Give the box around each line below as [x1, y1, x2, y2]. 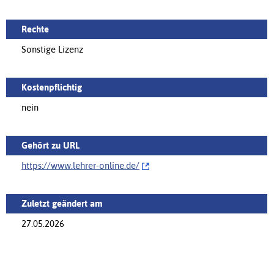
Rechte [21, 23, 49, 34]
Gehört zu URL [21, 139, 80, 150]
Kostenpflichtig [21, 81, 82, 92]
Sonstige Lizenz [21, 43, 83, 54]
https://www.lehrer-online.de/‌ [21, 160, 139, 171]
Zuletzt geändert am [21, 198, 103, 209]
